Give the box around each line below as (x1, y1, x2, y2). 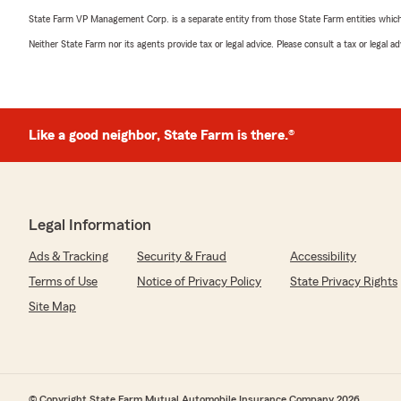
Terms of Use (29, 276, 98, 288)
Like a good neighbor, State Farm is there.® (29, 128, 294, 142)
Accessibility (290, 251, 356, 263)
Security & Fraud (137, 251, 226, 263)
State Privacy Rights (290, 276, 397, 288)
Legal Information (29, 217, 151, 233)
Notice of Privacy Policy (137, 276, 261, 288)
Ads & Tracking (29, 251, 108, 263)
